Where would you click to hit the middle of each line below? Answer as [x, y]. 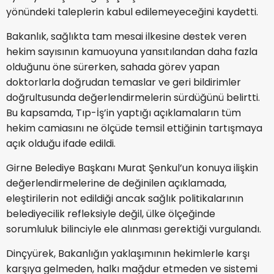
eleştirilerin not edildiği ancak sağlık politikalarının [125, 199]
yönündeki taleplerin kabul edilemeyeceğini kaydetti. [132, 12]
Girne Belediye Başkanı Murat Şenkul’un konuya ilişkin [132, 168]
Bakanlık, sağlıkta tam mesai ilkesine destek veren [126, 37]
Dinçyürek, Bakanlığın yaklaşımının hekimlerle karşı [128, 254]
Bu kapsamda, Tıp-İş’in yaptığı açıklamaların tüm [124, 113]
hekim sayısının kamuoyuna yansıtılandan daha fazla [132, 52]
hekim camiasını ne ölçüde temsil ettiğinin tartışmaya [134, 128]
